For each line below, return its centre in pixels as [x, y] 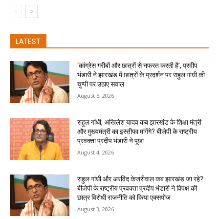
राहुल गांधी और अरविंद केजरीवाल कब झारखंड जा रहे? [141, 179]
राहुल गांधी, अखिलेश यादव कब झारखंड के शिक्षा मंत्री [140, 122]
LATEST [28, 42]
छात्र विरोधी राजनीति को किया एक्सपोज [124, 197]
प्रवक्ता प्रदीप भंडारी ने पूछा [111, 141]
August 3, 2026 [96, 209]
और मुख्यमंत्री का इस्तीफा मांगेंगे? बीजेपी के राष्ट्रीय [137, 132]
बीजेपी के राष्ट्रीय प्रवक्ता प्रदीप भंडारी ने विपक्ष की [137, 188]
